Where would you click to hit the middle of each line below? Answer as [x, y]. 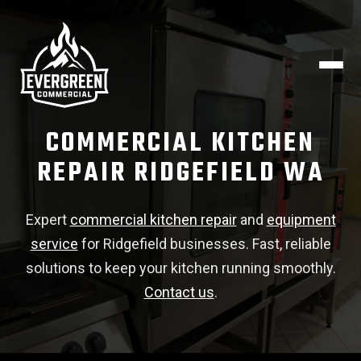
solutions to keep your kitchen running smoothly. [180, 268]
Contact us [179, 292]
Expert [48, 220]
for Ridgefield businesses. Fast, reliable [204, 244]
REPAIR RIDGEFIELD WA [180, 174]
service [54, 244]
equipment [301, 220]
